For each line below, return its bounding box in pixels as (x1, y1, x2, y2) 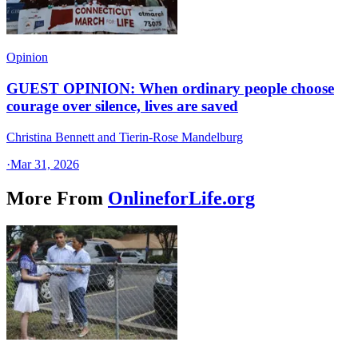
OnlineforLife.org (108, 187, 255, 209)
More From (6, 187, 103, 209)
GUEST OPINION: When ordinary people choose (6, 80, 334, 97)
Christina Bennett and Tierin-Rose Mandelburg (6, 129, 243, 144)
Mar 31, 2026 (10, 157, 79, 171)
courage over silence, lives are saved (6, 97, 238, 115)
